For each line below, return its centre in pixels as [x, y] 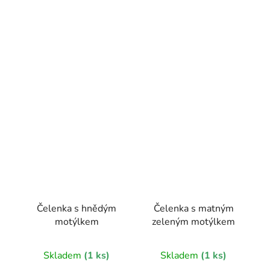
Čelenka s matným [193, 209]
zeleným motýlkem [193, 222]
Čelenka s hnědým [77, 209]
